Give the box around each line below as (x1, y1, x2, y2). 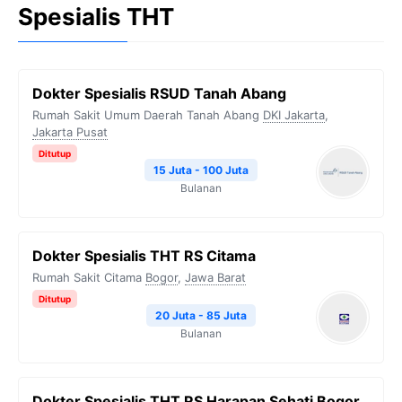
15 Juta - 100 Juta (153, 163, 249, 177)
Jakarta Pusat (32, 125, 108, 139)
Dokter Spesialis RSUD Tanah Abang (32, 84, 286, 102)
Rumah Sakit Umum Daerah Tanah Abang (32, 108, 259, 122)
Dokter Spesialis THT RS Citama (32, 247, 256, 265)
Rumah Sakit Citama (32, 270, 142, 284)
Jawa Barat (185, 270, 246, 284)
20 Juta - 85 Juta (155, 309, 247, 322)
